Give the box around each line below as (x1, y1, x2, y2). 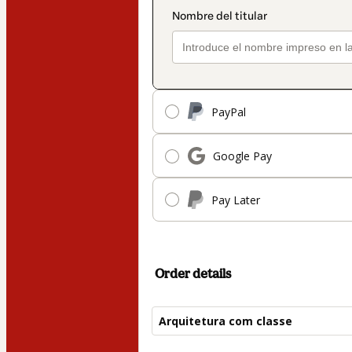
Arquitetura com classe (159, 313, 292, 329)
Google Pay (213, 148, 272, 163)
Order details (155, 266, 231, 282)
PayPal (211, 104, 246, 119)
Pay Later (211, 192, 260, 207)
